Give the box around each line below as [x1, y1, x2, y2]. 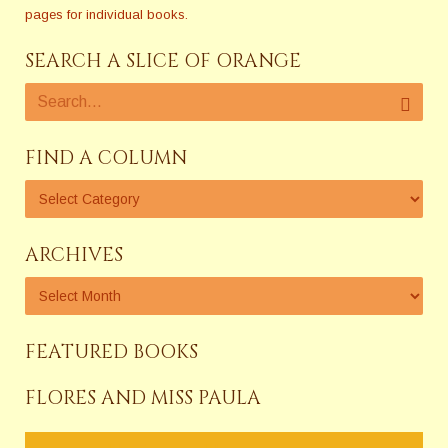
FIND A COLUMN [25, 144, 187, 171]
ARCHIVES [25, 241, 123, 268]
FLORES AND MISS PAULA [25, 384, 261, 411]
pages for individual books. [25, 6, 192, 22]
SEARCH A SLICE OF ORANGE [25, 47, 301, 74]
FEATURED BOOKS [25, 338, 198, 365]
